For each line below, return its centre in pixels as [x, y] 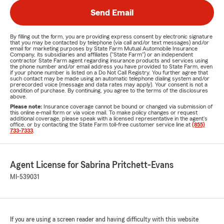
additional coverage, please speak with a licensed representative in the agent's [109, 118]
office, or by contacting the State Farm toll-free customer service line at [101, 124]
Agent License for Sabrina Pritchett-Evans [92, 165]
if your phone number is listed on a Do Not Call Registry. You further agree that [109, 72]
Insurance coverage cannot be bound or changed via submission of [128, 106]
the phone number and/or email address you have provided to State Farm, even [111, 66]
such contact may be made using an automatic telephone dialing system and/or [110, 78]
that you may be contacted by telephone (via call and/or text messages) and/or [109, 42]
